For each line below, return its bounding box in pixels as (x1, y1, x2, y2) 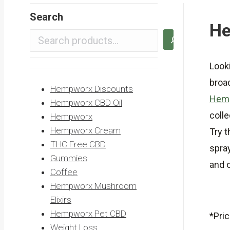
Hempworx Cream (50, 125, 121, 136)
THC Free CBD (50, 139, 106, 149)
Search (30, 10, 63, 23)
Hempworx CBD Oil (50, 97, 122, 108)
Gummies (50, 152, 87, 163)
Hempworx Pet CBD (50, 208, 126, 219)
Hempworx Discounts (50, 83, 133, 94)
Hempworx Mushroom (50, 180, 137, 191)
